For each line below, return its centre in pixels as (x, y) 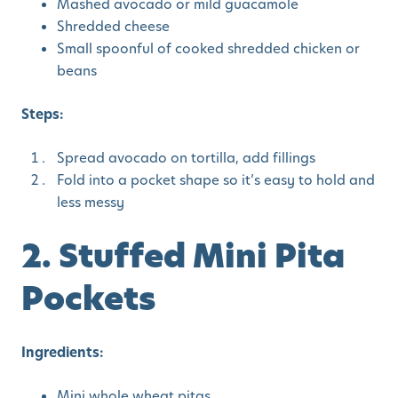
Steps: (42, 115)
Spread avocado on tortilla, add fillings (186, 158)
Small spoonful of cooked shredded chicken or (208, 49)
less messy (91, 203)
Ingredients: (62, 353)
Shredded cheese (113, 27)
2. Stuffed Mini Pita (183, 256)
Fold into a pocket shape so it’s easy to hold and (216, 180)
